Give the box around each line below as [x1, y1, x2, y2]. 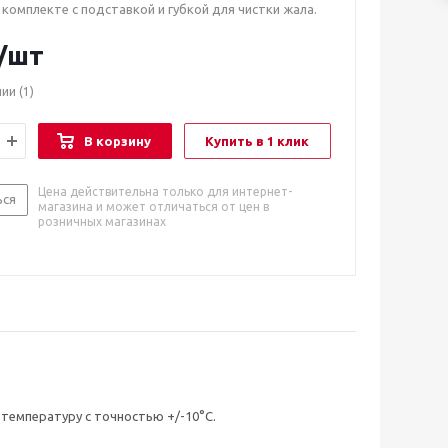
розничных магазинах [38, 215, 166, 228]
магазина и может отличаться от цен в [38, 200, 269, 213]
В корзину [84, 134, 151, 148]
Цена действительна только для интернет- [38, 185, 292, 198]
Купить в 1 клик [205, 134, 309, 148]
